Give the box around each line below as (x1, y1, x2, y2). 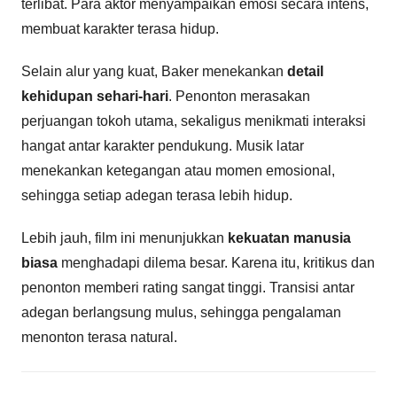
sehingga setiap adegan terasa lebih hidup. (21, 187, 292, 203)
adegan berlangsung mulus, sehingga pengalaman (21, 304, 341, 320)
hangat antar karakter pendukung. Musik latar (21, 137, 304, 153)
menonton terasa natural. (21, 329, 177, 345)
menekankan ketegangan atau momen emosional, (21, 162, 335, 178)
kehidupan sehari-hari (21, 88, 168, 104)
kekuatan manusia (228, 230, 351, 245)
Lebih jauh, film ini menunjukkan (21, 230, 228, 245)
